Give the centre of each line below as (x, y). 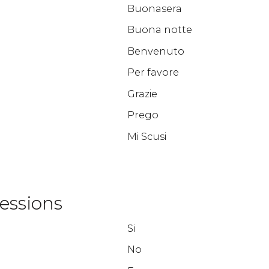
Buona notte (159, 30)
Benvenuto (156, 51)
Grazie (142, 94)
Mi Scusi (147, 136)
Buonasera (154, 8)
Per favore (153, 72)
